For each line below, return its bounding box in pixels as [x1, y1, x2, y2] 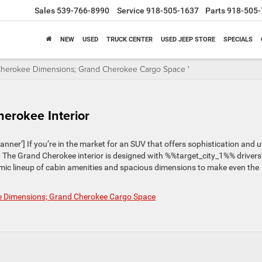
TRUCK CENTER [106, 36, 153, 44]
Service [117, 6, 144, 16]
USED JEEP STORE [161, 36, 215, 44]
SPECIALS [223, 36, 253, 44]
